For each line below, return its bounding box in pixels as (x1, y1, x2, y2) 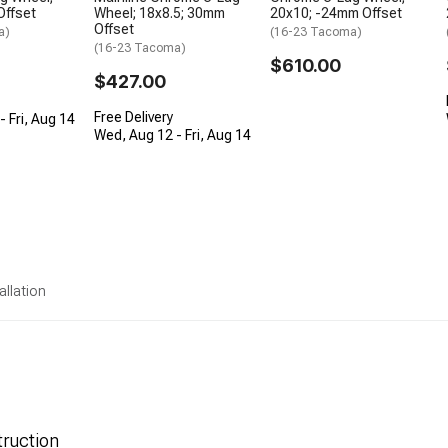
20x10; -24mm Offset (270, 5, 402, 22)
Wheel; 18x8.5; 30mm (94, 5, 225, 22)
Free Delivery (94, 109, 173, 126)
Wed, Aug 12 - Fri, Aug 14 (94, 127, 251, 144)
